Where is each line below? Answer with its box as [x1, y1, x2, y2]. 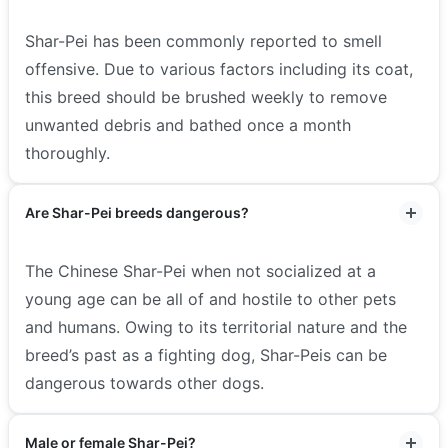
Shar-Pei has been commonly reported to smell [25, 30, 382, 51]
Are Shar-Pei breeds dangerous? [25, 203, 249, 221]
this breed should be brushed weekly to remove [25, 86, 387, 107]
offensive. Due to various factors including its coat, [25, 58, 413, 79]
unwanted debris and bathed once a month [25, 114, 351, 135]
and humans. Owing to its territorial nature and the [25, 316, 407, 337]
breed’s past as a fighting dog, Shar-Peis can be [25, 344, 387, 365]
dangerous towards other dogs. [25, 372, 264, 393]
